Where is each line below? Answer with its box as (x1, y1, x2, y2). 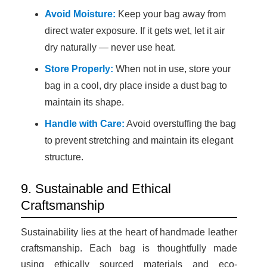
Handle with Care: (45, 118, 125, 129)
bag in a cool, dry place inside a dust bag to (45, 80, 227, 91)
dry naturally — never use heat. (45, 42, 176, 52)
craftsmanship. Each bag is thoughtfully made (21, 243, 237, 253)
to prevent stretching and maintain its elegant (45, 135, 233, 145)
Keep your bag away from (116, 8, 226, 19)
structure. (45, 151, 83, 162)
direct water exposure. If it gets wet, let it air (45, 25, 225, 36)
